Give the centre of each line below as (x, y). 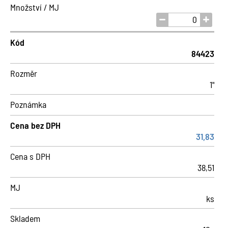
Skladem (25, 218)
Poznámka (28, 104)
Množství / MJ (35, 7)
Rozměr (24, 73)
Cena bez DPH (35, 125)
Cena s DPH (30, 156)
